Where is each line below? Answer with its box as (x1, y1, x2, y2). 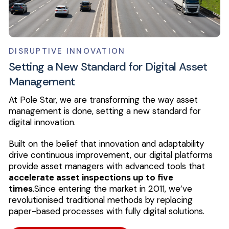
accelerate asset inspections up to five (9, 172, 173, 183)
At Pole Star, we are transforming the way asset (9, 94, 198, 105)
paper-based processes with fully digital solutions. (9, 205, 204, 217)
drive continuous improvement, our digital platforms (9, 149, 213, 161)
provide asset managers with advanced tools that (9, 161, 205, 172)
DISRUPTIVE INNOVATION (9, 46, 126, 56)
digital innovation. (9, 117, 76, 128)
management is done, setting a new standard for (9, 105, 201, 117)
